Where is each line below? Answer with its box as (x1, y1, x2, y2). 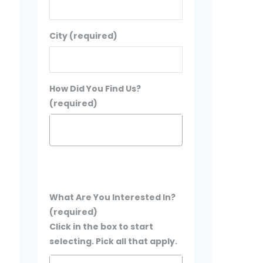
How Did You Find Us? (49, 83, 141, 95)
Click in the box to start (49, 221, 154, 232)
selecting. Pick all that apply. (49, 235, 178, 247)
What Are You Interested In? (49, 191, 176, 203)
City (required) (49, 30, 118, 42)
